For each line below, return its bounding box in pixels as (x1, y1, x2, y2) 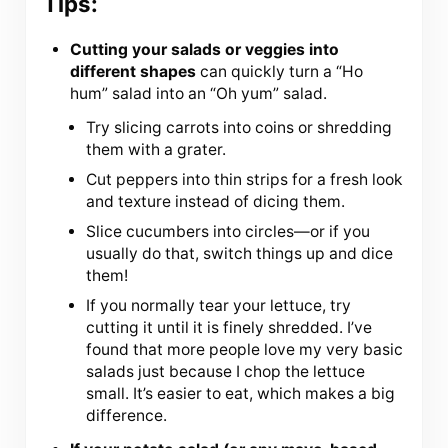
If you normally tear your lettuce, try (86, 295, 352, 315)
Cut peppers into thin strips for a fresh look (86, 170, 404, 190)
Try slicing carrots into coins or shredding (86, 118, 393, 138)
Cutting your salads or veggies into (70, 40, 340, 60)
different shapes (70, 62, 197, 82)
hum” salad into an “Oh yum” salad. (70, 84, 328, 104)
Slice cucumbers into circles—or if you (86, 222, 371, 241)
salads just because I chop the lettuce (86, 361, 366, 381)
